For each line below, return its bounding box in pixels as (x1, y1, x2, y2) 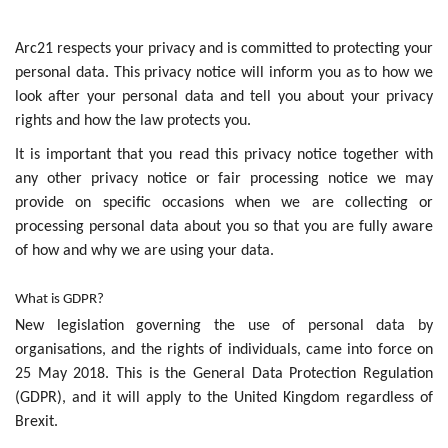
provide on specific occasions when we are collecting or (15, 195, 433, 212)
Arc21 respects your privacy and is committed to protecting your (15, 41, 433, 58)
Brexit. (15, 414, 58, 431)
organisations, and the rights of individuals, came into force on (15, 342, 433, 359)
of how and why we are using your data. (15, 243, 274, 260)
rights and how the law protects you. (15, 113, 251, 130)
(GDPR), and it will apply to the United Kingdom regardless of (15, 390, 433, 407)
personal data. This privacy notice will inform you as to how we (15, 65, 433, 82)
